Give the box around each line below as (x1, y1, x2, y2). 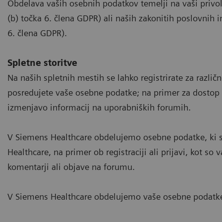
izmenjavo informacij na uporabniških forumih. (7, 102, 191, 112)
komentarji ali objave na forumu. (7, 161, 135, 172)
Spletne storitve (7, 57, 77, 68)
